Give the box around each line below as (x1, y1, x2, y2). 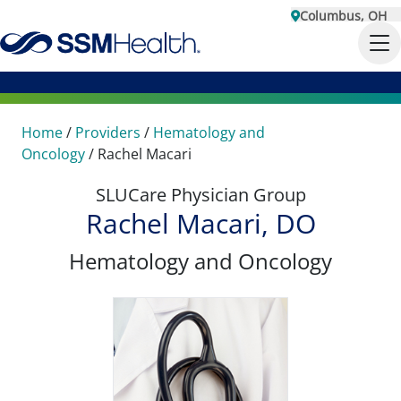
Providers (75, 123, 141, 142)
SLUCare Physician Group (95, 183, 306, 207)
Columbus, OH (300, 7, 387, 24)
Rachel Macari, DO (85, 205, 316, 242)
